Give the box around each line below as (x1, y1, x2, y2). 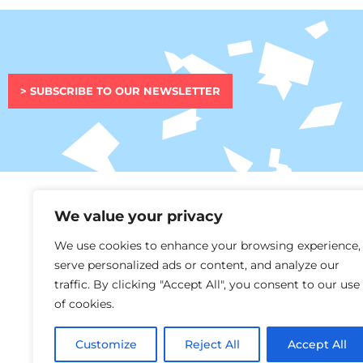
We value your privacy (54, 207, 223, 225)
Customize (75, 337, 137, 352)
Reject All (184, 337, 240, 352)
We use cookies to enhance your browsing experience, (54, 238, 361, 253)
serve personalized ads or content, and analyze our (54, 258, 340, 272)
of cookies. (54, 297, 114, 311)
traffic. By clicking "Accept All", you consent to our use (54, 277, 360, 292)
